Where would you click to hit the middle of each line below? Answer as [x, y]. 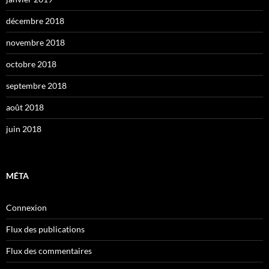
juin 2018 [24, 128]
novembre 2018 [35, 42]
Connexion [26, 207]
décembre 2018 [35, 20]
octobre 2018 [31, 64]
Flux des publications [45, 229]
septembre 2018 [36, 85]
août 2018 [25, 107]
